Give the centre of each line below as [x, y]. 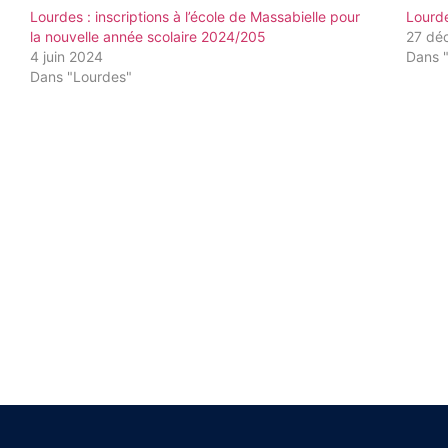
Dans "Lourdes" [81, 76]
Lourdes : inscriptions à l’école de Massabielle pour [195, 16]
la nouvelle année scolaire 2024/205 [148, 36]
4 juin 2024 [67, 56]
